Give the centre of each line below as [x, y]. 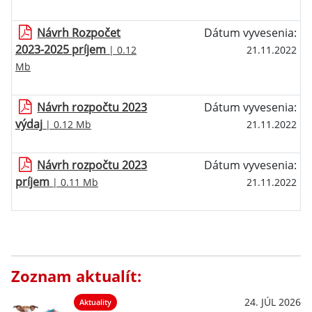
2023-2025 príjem [61, 49]
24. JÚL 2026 [273, 302]
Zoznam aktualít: [76, 276]
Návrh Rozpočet [79, 33]
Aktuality [95, 302]
